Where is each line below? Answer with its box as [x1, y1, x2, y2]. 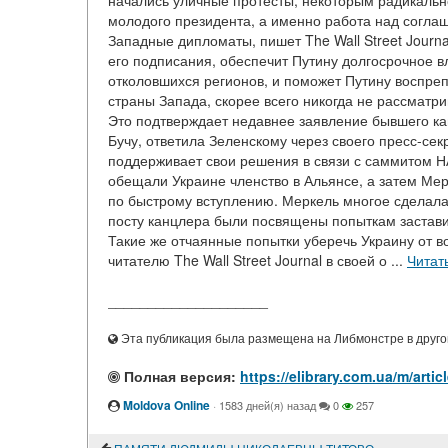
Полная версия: [120, 366, 236, 386]
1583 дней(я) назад [219, 397, 316, 413]
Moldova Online [123, 396, 210, 414]
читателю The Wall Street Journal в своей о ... [108, 250, 407, 270]
